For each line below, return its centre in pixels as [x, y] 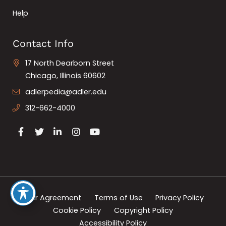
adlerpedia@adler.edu [66, 92]
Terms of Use [118, 198]
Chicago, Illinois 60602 [66, 75]
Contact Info [43, 44]
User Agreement [51, 198]
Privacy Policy [180, 198]
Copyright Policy [143, 211]
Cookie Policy [77, 211]
